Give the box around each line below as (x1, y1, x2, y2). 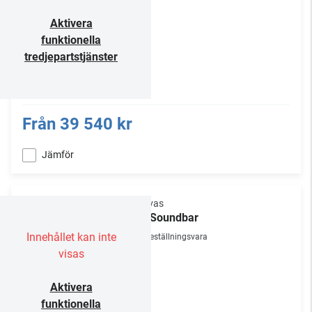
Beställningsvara (145, 232, 208, 242)
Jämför (42, 149, 74, 160)
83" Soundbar (131, 211, 198, 224)
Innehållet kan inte (26, 231, 116, 244)
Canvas (131, 198, 164, 209)
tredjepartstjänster (24, 50, 118, 63)
